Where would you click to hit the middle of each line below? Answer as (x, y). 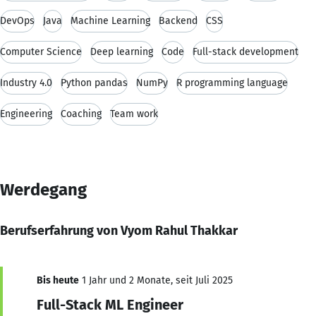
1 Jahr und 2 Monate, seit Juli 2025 (156, 280)
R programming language (232, 83)
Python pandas (94, 83)
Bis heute (58, 280)
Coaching (81, 114)
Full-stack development (245, 51)
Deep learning (122, 51)
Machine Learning (110, 20)
